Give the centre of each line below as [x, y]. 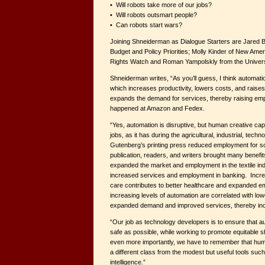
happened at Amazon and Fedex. [157, 108]
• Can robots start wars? [146, 25]
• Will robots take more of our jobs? [161, 5]
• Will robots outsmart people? [153, 15]
